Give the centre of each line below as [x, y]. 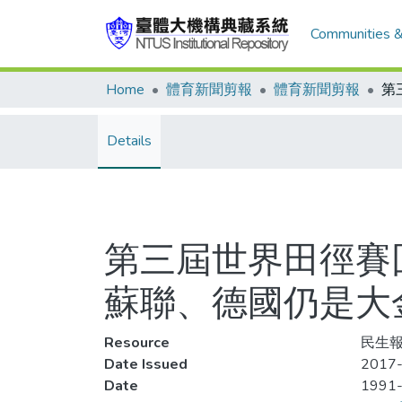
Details [129, 141]
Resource [137, 343]
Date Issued [146, 364]
